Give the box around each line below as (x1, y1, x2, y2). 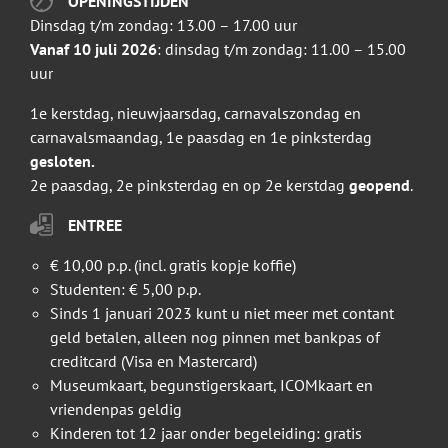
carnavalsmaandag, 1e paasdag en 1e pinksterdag (30, 127, 372, 148)
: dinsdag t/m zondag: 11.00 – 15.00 (157, 39, 406, 60)
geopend (349, 175, 410, 196)
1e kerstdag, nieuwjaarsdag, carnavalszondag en (30, 103, 361, 124)
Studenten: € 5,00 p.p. (50, 279, 201, 300)
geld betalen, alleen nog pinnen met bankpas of (50, 327, 380, 348)
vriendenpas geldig (50, 399, 182, 420)
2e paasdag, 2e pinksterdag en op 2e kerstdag (30, 175, 349, 196)
